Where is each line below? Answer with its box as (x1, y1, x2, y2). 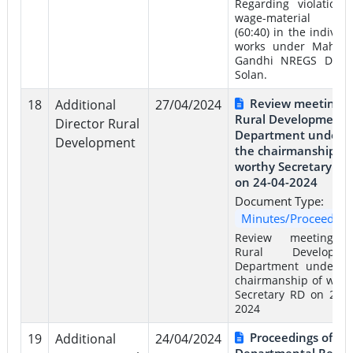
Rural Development (234, 110, 346, 127)
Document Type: (234, 192, 324, 209)
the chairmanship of (234, 142, 350, 158)
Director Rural (54, 114, 139, 132)
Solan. (234, 66, 267, 82)
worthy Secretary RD (234, 158, 351, 174)
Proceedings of (249, 329, 333, 345)
